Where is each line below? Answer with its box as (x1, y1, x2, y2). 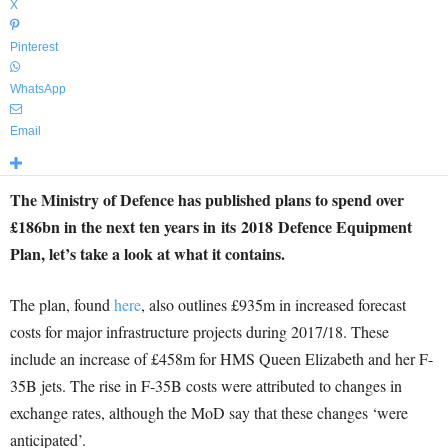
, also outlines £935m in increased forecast (141, 294, 406, 315)
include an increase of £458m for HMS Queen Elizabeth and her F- (10, 348, 433, 369)
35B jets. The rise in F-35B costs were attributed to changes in (10, 375, 402, 396)
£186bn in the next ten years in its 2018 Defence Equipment (10, 215, 412, 238)
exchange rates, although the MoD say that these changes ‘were (10, 402, 408, 423)
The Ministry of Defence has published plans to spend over (10, 188, 404, 211)
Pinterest (10, 40, 58, 54)
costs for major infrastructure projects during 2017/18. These (10, 321, 389, 342)
